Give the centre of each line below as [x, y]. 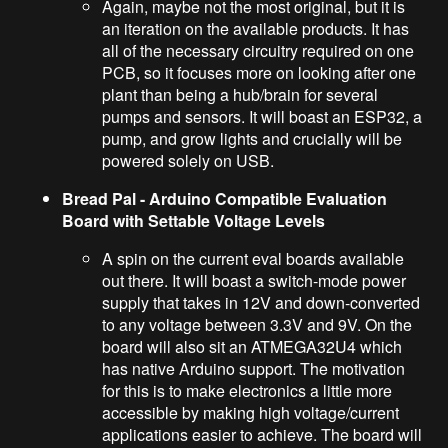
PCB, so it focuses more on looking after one [259, 72]
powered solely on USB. [188, 160]
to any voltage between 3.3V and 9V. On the [257, 324]
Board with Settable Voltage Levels [194, 220]
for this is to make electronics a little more [247, 390]
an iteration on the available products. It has [256, 28]
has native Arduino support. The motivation [254, 368]
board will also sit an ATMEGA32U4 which [252, 346]
